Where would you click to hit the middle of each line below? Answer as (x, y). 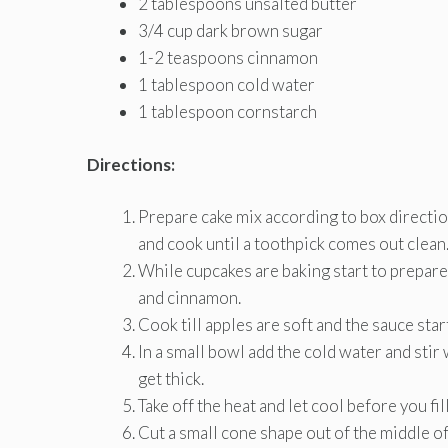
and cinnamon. (189, 298)
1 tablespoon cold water (226, 85)
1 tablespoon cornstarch (227, 112)
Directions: (131, 164)
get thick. (171, 379)
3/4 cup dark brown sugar (230, 31)
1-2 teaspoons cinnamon (228, 58)
